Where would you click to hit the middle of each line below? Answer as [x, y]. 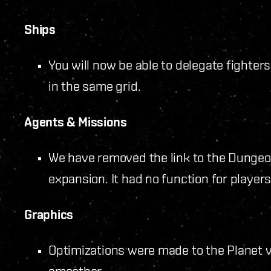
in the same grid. [95, 86]
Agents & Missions [76, 122]
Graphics [49, 214]
